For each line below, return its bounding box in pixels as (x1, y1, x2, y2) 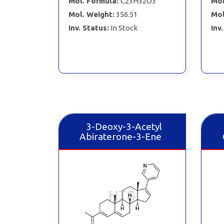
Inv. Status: (68, 23, 109, 32)
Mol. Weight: (68, 9, 114, 18)
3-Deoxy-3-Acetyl (86, 121, 162, 132)
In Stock (110, 23, 137, 32)
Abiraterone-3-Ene (79, 131, 161, 142)
